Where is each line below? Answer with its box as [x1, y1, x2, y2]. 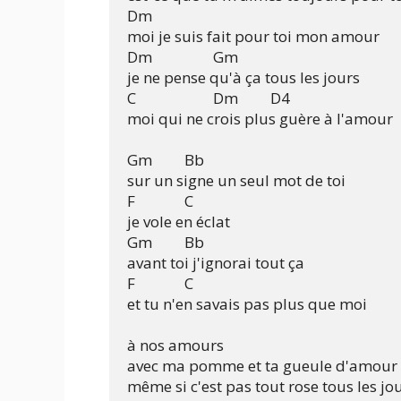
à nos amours [127, 334, 224, 355]
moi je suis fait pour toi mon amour [127, 25, 380, 47]
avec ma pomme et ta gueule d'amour [127, 354, 397, 376]
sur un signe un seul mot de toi [127, 169, 346, 191]
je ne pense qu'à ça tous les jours [127, 66, 360, 88]
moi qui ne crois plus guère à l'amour [127, 107, 393, 129]
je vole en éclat [127, 210, 230, 232]
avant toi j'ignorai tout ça [127, 252, 304, 273]
